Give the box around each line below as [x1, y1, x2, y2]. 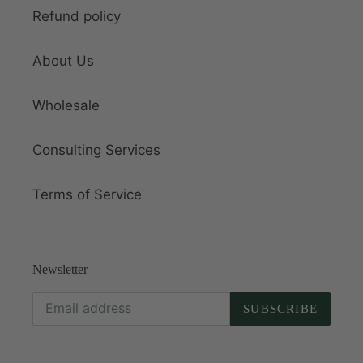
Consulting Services [32, 142, 160, 159]
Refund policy [32, 8, 121, 25]
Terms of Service [32, 186, 142, 203]
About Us [32, 53, 94, 70]
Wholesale [32, 97, 100, 114]
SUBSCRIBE [243, 301, 318, 315]
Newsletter [32, 263, 88, 277]
